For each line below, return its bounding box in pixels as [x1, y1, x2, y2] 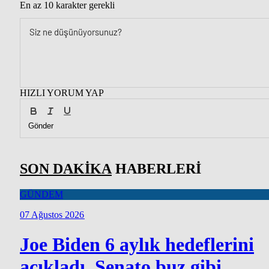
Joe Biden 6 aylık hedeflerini [20, 233, 254, 255]
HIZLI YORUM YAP [20, 88, 105, 98]
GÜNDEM [20, 189, 63, 200]
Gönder [28, 121, 53, 130]
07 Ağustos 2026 [20, 210, 85, 220]
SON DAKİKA [20, 161, 112, 177]
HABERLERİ [112, 161, 201, 177]
